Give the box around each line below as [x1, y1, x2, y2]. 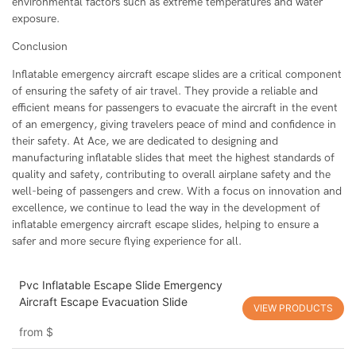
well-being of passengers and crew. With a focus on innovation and [12, 184, 342, 199]
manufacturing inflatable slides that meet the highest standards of [12, 151, 335, 165]
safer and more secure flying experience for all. [12, 234, 242, 249]
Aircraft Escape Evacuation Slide [18, 295, 188, 309]
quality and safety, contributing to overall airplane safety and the [12, 168, 331, 182]
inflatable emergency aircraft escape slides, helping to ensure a [12, 218, 319, 232]
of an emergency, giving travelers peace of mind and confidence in [12, 118, 336, 132]
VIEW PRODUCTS [253, 302, 333, 315]
